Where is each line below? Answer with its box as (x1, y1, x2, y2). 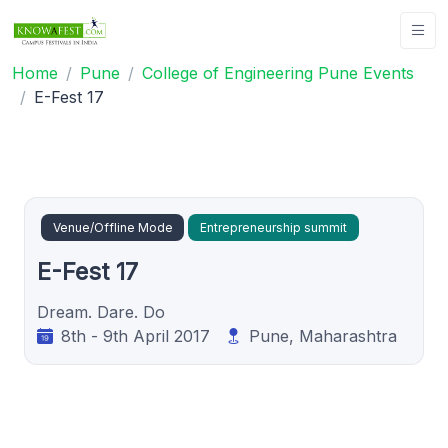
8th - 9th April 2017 (61, 326, 210, 347)
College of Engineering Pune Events (142, 62, 414, 83)
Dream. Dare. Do (37, 302, 165, 323)
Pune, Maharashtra (248, 326, 397, 347)
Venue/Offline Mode (52, 220, 173, 236)
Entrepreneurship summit (200, 220, 348, 236)
